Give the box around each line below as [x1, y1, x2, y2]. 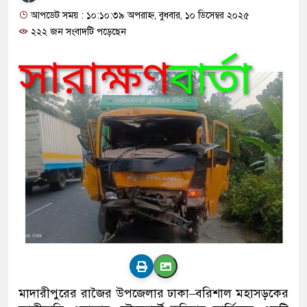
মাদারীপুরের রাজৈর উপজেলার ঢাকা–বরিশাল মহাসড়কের [19, 286, 288, 302]
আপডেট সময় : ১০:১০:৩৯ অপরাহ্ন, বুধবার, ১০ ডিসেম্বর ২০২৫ [28, 10, 249, 21]
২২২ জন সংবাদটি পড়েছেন [28, 26, 126, 38]
